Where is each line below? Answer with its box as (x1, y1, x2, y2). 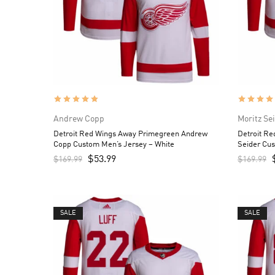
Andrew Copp (53, 114, 104, 123)
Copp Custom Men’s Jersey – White (53, 140, 174, 149)
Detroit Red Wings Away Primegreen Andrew (53, 130, 207, 138)
